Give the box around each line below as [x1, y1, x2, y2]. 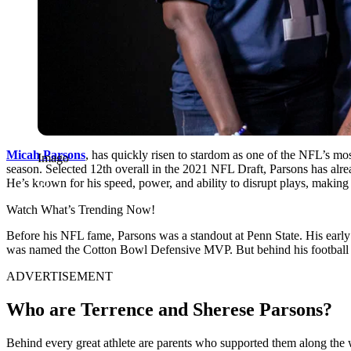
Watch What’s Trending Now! [6, 202, 155, 216]
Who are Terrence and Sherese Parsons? [6, 299, 332, 320]
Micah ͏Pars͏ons [6, 147, 85, 161]
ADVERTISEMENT [6, 269, 113, 283]
